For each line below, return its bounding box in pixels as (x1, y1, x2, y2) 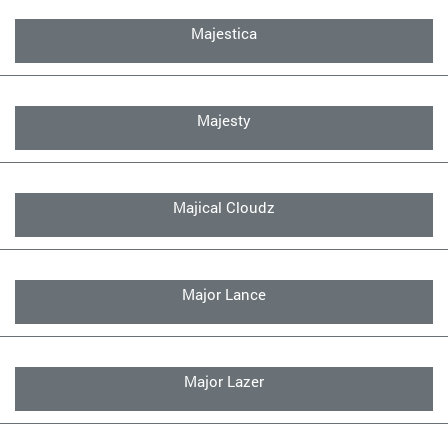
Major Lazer (184, 371, 264, 391)
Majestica (191, 23, 257, 43)
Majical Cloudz (173, 197, 275, 217)
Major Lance (182, 284, 266, 304)
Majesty (197, 110, 251, 130)
